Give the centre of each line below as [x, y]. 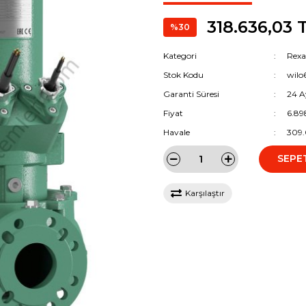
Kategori [180, 55]
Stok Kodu [183, 74]
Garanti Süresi [191, 94]
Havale [177, 132]
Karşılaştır [205, 193]
